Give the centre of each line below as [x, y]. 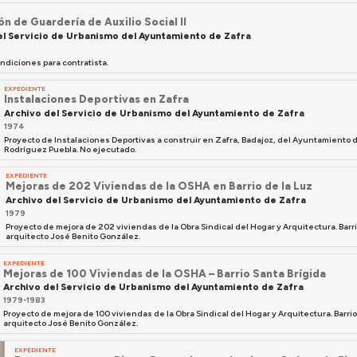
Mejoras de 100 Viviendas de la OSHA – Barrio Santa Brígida [165, 273]
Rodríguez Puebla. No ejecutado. [71, 149]
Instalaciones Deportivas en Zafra [97, 99]
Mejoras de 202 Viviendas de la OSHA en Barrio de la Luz [159, 186]
